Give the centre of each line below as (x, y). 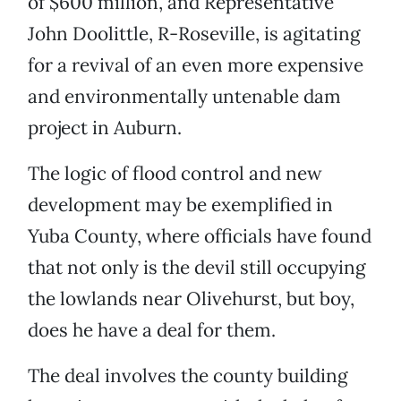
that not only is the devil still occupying (197, 268)
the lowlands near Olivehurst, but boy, (191, 299)
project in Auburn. (105, 128)
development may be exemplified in (180, 205)
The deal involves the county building (188, 376)
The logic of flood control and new (175, 174)
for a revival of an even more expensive (196, 65)
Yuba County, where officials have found (200, 236)
